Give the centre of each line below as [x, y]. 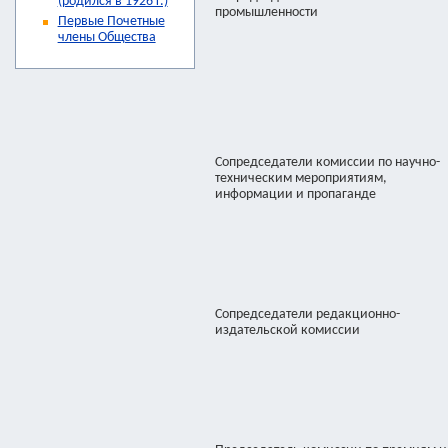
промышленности [266, 12]
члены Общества [106, 38]
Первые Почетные [111, 22]
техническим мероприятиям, [301, 178]
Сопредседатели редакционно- [307, 314]
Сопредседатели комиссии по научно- [327, 162]
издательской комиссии [287, 330]
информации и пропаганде [295, 194]
